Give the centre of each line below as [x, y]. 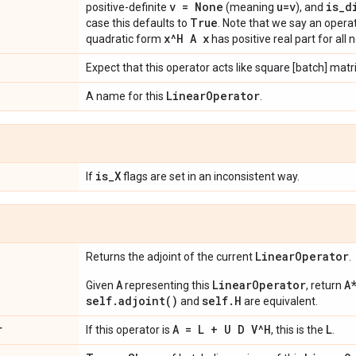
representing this [167, 285]
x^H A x [186, 38]
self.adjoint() [132, 300]
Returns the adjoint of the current [170, 256]
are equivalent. [280, 301]
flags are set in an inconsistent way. [210, 176]
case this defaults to [138, 23]
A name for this [126, 96]
